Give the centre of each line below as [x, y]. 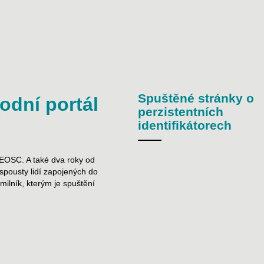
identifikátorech [185, 126]
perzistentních [181, 112]
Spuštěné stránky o [196, 98]
